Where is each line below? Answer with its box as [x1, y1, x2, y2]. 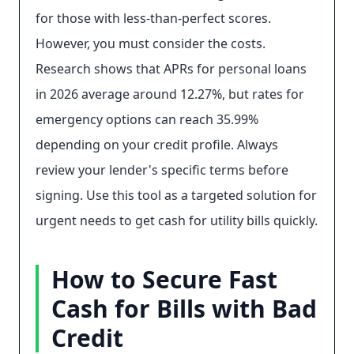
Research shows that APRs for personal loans [36, 60, 307, 77]
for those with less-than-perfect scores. [36, 9, 271, 27]
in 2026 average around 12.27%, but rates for [36, 85, 304, 103]
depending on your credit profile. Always [36, 136, 278, 153]
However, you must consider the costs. [36, 35, 265, 52]
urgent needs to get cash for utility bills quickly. [36, 212, 318, 229]
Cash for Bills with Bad [51, 292, 317, 325]
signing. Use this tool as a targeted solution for [36, 186, 317, 204]
